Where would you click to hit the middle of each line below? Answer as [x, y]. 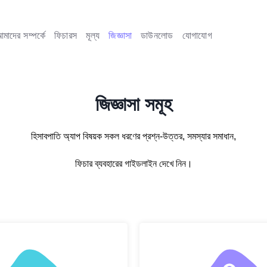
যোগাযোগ [197, 35]
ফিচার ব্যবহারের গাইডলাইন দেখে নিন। [133, 164]
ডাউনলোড [157, 35]
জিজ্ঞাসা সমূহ [133, 104]
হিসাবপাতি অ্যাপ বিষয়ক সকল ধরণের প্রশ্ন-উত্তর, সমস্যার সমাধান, [133, 136]
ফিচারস [66, 35]
